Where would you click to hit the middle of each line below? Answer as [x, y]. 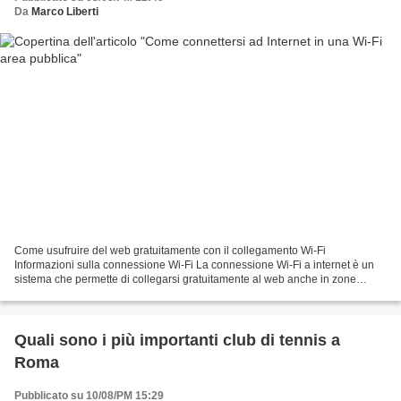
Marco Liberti [65, 11]
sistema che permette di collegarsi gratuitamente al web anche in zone [185, 280]
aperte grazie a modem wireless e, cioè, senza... [131, 294]
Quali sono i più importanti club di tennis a [177, 341]
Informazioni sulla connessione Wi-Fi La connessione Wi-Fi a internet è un [194, 265]
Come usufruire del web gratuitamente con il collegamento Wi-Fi [170, 251]
